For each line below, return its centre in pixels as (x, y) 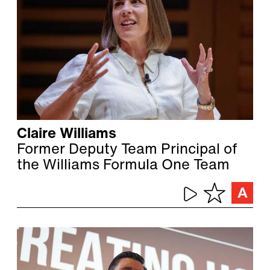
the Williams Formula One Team (123, 166)
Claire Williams (67, 135)
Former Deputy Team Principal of (127, 150)
